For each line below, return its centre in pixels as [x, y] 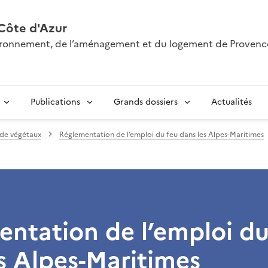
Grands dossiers [146, 102]
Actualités [232, 102]
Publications [55, 102]
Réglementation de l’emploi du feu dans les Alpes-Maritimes [162, 134]
